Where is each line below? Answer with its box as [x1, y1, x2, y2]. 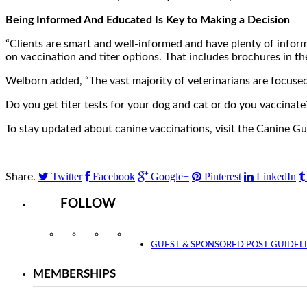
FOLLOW [60, 197, 116, 211]
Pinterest [204, 170, 241, 182]
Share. [5, 171, 36, 182]
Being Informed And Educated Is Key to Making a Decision [5, 14, 290, 25]
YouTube [135, 230, 165, 239]
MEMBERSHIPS [33, 268, 116, 280]
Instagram [67, 230, 99, 239]
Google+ [151, 170, 189, 182]
